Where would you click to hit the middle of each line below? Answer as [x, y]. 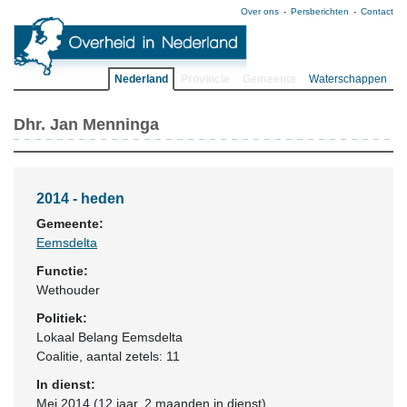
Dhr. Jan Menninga [86, 124]
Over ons [260, 11]
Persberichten [320, 11]
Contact [377, 11]
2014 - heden [80, 199]
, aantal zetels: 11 [129, 356]
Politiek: [62, 318]
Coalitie [58, 356]
